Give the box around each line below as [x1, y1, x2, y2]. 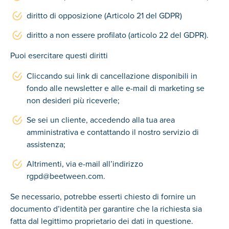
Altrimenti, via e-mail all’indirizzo [27, 158, 143, 169]
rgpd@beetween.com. [27, 170, 105, 181]
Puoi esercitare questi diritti [10, 50, 108, 61]
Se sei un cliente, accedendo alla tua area [27, 114, 175, 125]
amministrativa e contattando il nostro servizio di [27, 126, 199, 138]
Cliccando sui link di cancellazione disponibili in [27, 70, 197, 81]
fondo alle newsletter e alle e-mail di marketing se [27, 82, 204, 94]
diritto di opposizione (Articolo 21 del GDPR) [27, 10, 182, 21]
